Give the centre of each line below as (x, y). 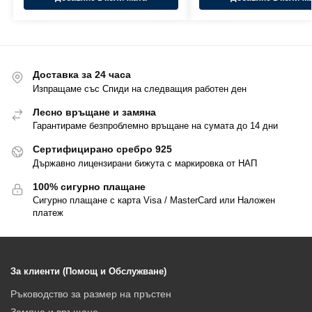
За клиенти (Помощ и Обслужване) (88, 272)
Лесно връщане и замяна (94, 112)
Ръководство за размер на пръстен (91, 294)
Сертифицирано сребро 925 (102, 149)
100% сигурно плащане (89, 186)
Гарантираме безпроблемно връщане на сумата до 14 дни (155, 126)
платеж (48, 212)
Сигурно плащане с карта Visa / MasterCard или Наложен (154, 200)
